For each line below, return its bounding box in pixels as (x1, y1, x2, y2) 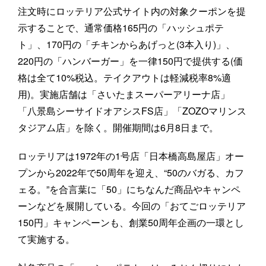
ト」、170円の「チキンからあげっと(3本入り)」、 (18, 37, 235, 52)
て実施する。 (18, 232, 75, 246)
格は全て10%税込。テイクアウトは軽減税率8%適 (18, 71, 231, 85)
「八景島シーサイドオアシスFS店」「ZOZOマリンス (18, 104, 246, 118)
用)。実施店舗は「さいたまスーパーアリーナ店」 (18, 87, 230, 102)
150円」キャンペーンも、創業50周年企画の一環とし (18, 216, 244, 230)
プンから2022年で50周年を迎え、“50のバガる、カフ (18, 166, 244, 180)
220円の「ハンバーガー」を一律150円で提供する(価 (18, 54, 243, 68)
